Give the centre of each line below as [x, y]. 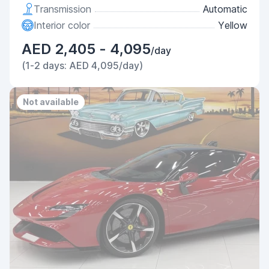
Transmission [62, 9]
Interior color [62, 25]
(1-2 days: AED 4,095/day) [82, 65]
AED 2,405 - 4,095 [86, 49]
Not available [51, 102]
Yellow [233, 25]
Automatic [225, 9]
